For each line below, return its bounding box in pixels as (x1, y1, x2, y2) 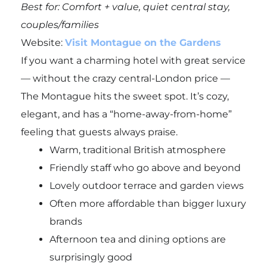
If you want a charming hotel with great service (20, 55, 246, 67)
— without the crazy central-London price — (20, 73, 230, 85)
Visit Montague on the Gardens (64, 37, 221, 49)
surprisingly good (49, 252, 132, 263)
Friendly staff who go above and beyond (49, 162, 241, 174)
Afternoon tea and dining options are (49, 234, 226, 246)
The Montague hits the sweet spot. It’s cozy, (20, 91, 229, 103)
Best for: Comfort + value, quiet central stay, (20, 1, 230, 13)
